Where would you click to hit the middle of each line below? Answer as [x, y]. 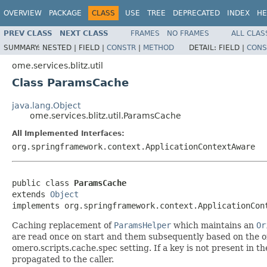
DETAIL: [204, 47]
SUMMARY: [23, 47]
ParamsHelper [142, 225]
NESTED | [60, 47]
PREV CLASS [28, 33]
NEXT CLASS [84, 33]
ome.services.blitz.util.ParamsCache [105, 115]
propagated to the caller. [63, 259]
